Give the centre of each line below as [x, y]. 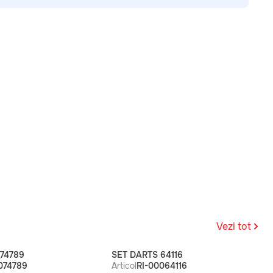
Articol [124, 266]
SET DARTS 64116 [147, 255]
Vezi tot [234, 226]
